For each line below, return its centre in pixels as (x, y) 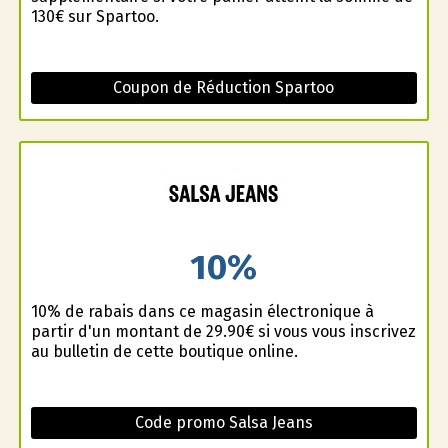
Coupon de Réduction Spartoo (224, 87)
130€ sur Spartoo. (94, 16)
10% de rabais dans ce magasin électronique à (202, 312)
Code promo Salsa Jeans (223, 423)
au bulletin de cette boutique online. (164, 352)
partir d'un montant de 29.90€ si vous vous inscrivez (223, 332)
